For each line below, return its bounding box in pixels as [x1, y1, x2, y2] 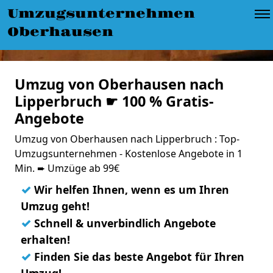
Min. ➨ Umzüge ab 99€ [15, 161, 119, 175]
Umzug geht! [21, 199, 90, 213]
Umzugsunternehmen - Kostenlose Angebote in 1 [15, 147, 243, 160]
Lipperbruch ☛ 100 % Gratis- [15, 91, 214, 111]
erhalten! [21, 232, 70, 247]
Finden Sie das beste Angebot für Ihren [31, 249, 244, 264]
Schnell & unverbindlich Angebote [31, 216, 216, 230]
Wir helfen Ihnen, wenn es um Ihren [31, 182, 229, 197]
